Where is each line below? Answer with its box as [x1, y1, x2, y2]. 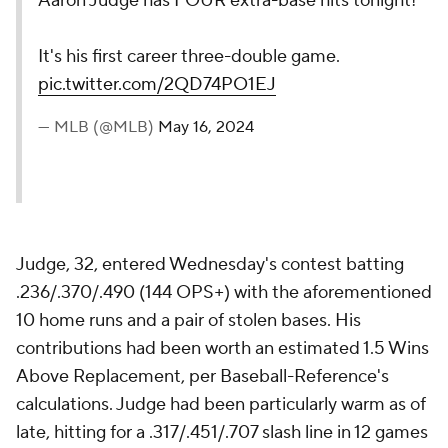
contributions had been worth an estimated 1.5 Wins [16, 337, 429, 360]
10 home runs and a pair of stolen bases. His [16, 309, 361, 332]
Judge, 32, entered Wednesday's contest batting [16, 253, 404, 276]
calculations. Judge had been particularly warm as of [16, 393, 426, 416]
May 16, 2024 [158, 117, 254, 137]
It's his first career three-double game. [38, 45, 340, 68]
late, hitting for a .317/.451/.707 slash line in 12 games [16, 421, 428, 444]
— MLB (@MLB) [38, 117, 158, 137]
